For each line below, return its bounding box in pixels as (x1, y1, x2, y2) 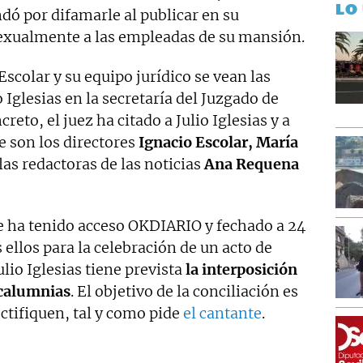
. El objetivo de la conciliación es (70, 281, 298, 301)
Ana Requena (201, 154, 299, 173)
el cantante (183, 303, 262, 322)
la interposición (182, 259, 297, 279)
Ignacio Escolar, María (139, 132, 298, 152)
